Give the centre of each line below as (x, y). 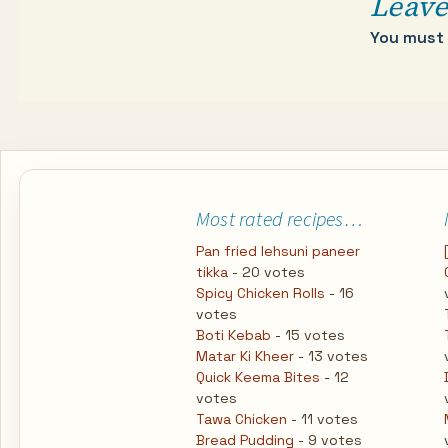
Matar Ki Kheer (245, 356)
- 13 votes (331, 356)
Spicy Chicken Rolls (260, 293)
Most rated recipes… (279, 218)
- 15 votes (308, 335)
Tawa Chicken (241, 419)
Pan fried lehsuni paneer (278, 251)
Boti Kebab (233, 335)
